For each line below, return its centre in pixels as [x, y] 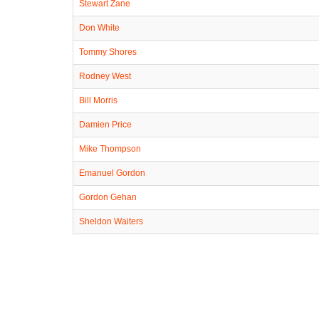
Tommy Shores [108, 52]
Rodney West [105, 76]
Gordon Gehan [108, 197]
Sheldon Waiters [111, 221]
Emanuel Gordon [112, 173]
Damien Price [105, 124]
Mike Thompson [110, 148]
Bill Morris [98, 100]
